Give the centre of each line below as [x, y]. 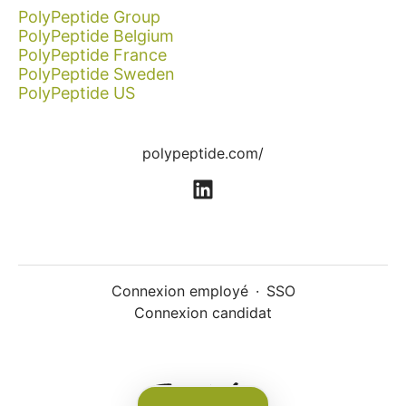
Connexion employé [179, 291]
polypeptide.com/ [203, 153]
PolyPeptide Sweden [97, 74]
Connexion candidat [203, 313]
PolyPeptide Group [89, 17]
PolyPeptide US [77, 93]
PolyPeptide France [92, 55]
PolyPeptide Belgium [96, 36]
